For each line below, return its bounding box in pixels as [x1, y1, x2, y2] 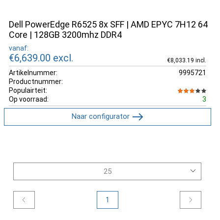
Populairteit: [9, 86, 47, 94]
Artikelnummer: [9, 68, 57, 77]
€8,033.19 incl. [166, 56, 206, 64]
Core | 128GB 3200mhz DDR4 [9, 29, 122, 40]
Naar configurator [72, 111, 130, 121]
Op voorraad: [9, 95, 49, 103]
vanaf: [9, 44, 28, 52]
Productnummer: [9, 77, 63, 85]
